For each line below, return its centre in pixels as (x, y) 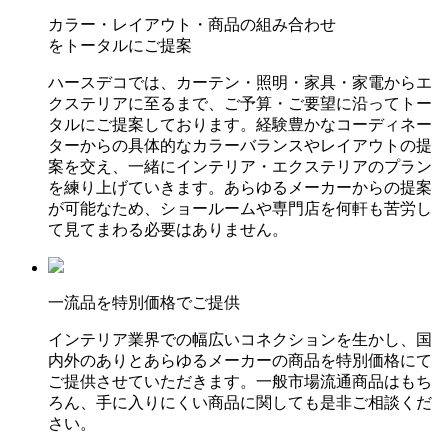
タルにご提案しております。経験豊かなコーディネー (240, 124)
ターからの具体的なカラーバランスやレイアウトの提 (240, 145)
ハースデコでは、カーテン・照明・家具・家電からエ (240, 82)
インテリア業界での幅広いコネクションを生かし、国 (240, 339)
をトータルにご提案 (120, 45)
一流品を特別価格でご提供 (144, 302)
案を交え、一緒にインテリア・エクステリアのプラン (240, 166)
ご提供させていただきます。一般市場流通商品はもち (240, 381)
